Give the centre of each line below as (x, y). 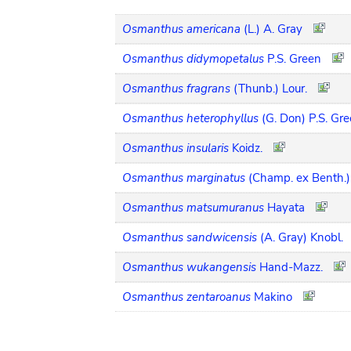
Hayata (286, 207)
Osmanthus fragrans (176, 88)
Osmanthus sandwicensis (190, 237)
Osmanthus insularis (175, 148)
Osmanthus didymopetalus (193, 58)
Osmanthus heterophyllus (190, 118)
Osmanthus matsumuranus (193, 207)
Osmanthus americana (181, 29)
